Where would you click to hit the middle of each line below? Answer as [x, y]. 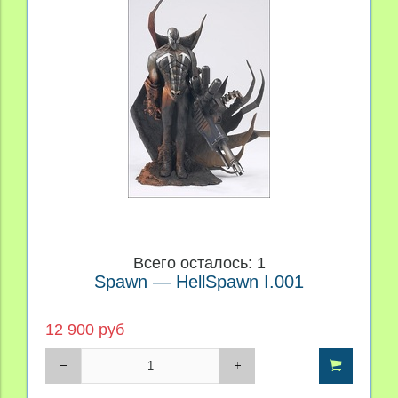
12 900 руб [85, 329]
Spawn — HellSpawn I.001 [199, 281]
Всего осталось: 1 [199, 263]
